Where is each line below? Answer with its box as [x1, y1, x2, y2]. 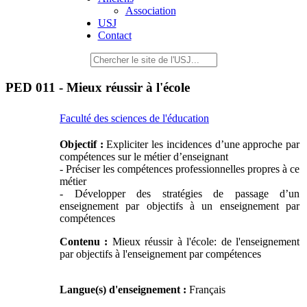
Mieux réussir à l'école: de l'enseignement [112, 236, 300, 248]
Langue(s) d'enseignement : [60, 284, 189, 296]
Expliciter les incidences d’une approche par [106, 138, 300, 151]
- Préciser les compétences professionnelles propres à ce [60, 163, 299, 175]
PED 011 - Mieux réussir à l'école [5, 79, 190, 95]
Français [189, 284, 225, 296]
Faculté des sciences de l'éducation [60, 112, 209, 125]
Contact [97, 29, 132, 41]
